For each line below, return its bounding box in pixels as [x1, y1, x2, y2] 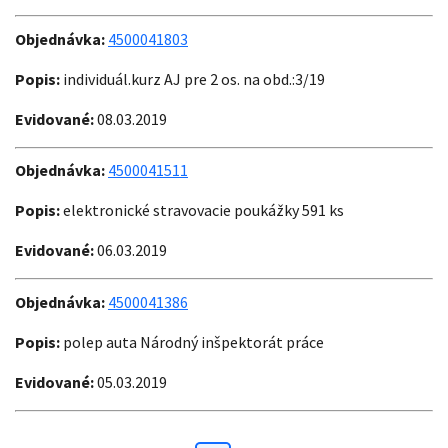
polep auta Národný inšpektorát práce [60, 331, 324, 352]
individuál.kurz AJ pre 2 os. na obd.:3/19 [60, 68, 325, 89]
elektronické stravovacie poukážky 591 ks [60, 200, 344, 221]
